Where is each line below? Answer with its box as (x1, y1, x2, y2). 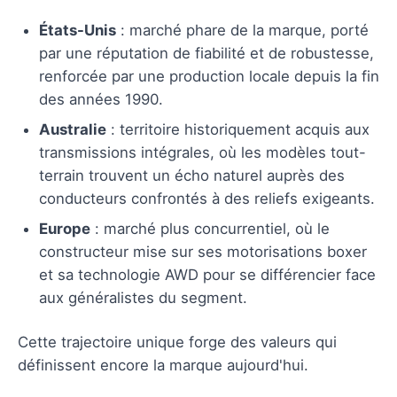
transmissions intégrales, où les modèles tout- (39, 143, 366, 161)
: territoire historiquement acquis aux (106, 120, 370, 138)
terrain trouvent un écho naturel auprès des (39, 166, 345, 184)
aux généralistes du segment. (39, 288, 247, 307)
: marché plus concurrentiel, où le (90, 219, 330, 237)
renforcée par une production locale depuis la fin (39, 66, 379, 85)
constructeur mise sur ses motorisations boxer (39, 242, 367, 261)
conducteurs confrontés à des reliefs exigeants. (39, 189, 375, 207)
